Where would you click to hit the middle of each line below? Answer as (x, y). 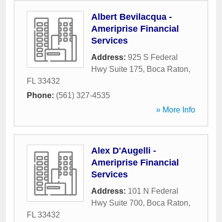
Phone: (41, 95)
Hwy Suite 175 (117, 69)
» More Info (176, 110)
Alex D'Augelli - (124, 151)
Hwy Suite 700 (117, 203)
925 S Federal (153, 57)
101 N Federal (153, 191)
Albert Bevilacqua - (132, 17)
